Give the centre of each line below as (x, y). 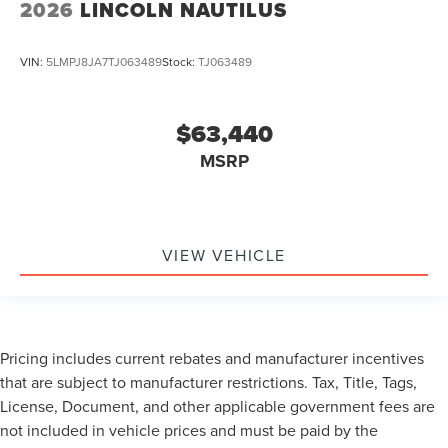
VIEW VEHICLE (224, 254)
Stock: (180, 62)
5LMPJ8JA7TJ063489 (104, 62)
